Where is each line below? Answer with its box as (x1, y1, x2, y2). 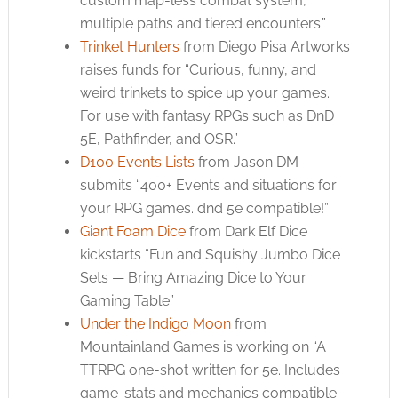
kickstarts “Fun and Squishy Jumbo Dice (79, 246, 340, 263)
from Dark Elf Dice (185, 223, 307, 240)
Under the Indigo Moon (79, 315, 231, 332)
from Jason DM (194, 154, 298, 171)
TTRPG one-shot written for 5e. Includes (79, 362, 340, 378)
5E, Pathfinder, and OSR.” (79, 131, 238, 147)
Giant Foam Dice (79, 223, 186, 240)
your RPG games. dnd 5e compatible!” (79, 200, 329, 217)
